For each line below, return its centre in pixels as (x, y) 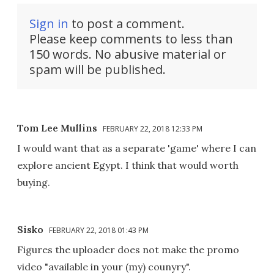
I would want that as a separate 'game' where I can (137, 148)
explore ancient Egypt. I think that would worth (128, 165)
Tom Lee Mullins (57, 128)
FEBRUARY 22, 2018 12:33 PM (153, 129)
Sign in (49, 24)
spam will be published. (98, 70)
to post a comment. (127, 24)
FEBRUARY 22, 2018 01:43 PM (99, 231)
